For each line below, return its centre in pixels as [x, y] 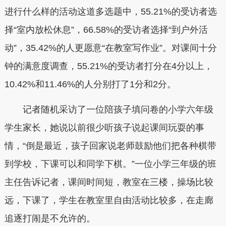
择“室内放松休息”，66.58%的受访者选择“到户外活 [106, 30]
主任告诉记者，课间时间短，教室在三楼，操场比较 [109, 182]
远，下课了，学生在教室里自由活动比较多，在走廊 [109, 200]
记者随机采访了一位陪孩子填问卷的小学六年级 [109, 109]
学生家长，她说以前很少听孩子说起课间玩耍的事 [104, 127]
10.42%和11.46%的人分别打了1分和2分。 [90, 84]
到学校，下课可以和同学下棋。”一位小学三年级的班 [110, 164]
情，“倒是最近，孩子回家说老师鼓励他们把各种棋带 [110, 146]
